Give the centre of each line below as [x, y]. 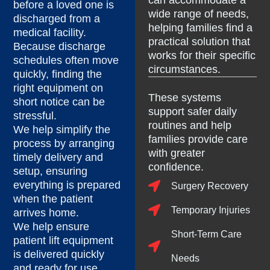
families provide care [198, 140]
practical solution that [199, 42]
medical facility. [50, 33]
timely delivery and [58, 158]
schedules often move [66, 61]
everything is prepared [67, 185]
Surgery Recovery [210, 186]
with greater [177, 153]
